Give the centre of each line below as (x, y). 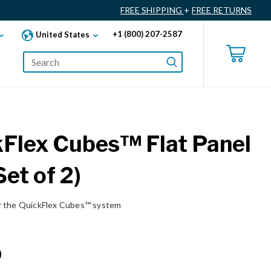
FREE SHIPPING (152, 10)
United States (63, 34)
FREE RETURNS (222, 10)
